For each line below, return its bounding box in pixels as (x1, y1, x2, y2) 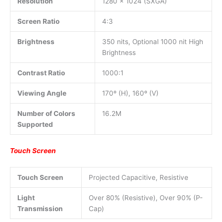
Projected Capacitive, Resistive (88, 173, 188, 181)
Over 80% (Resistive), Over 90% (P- (88, 193, 203, 202)
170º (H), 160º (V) (102, 89, 159, 98)
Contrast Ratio (17, 69, 65, 77)
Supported (17, 120, 53, 129)
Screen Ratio (17, 17, 59, 26)
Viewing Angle (17, 89, 66, 98)
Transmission (17, 204, 63, 213)
